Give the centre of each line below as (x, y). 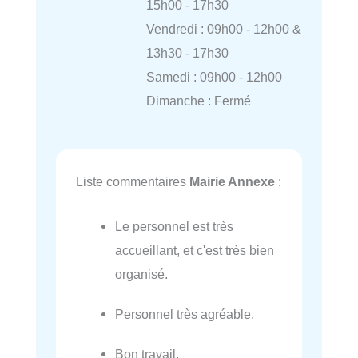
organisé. (142, 274)
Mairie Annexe (232, 181)
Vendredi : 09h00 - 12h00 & (223, 28)
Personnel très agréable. (185, 314)
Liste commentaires (133, 181)
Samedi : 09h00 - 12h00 (214, 76)
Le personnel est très (175, 227)
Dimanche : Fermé (198, 100)
